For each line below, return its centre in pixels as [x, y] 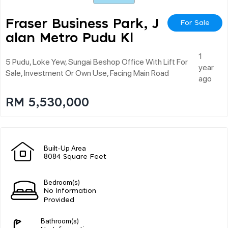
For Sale [195, 23]
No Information [70, 191]
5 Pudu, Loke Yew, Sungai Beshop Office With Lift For [97, 61]
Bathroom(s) [60, 220]
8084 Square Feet [75, 157]
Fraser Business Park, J [82, 24]
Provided [59, 200]
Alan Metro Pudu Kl [69, 38]
